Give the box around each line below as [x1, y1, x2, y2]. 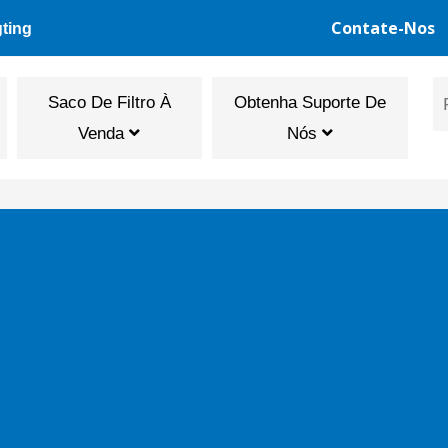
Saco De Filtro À [47, 93, 171, 112]
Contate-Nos [330, 17, 435, 39]
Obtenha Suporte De [233, 93, 386, 112]
